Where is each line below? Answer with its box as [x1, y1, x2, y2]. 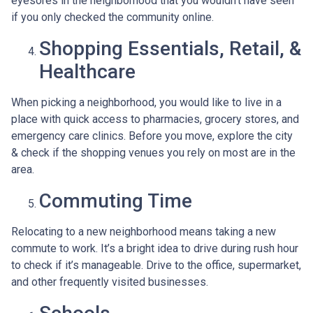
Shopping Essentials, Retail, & [39, 37, 301, 60]
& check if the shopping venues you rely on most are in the [11, 146, 296, 159]
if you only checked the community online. [11, 10, 214, 24]
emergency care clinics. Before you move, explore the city [11, 129, 293, 143]
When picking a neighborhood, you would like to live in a [11, 96, 282, 109]
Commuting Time [39, 189, 192, 212]
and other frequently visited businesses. [11, 275, 208, 289]
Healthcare [39, 60, 136, 83]
